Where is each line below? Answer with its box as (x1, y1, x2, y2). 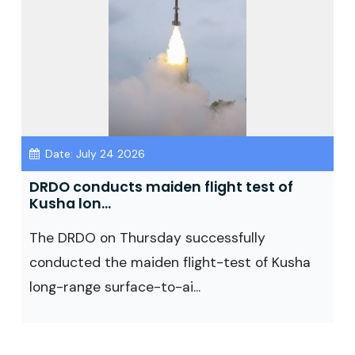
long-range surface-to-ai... (29, 278, 200, 296)
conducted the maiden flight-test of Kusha (29, 254, 311, 271)
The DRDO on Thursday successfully (29, 229, 265, 246)
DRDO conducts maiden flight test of (29, 177, 293, 197)
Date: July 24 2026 (42, 147, 145, 161)
